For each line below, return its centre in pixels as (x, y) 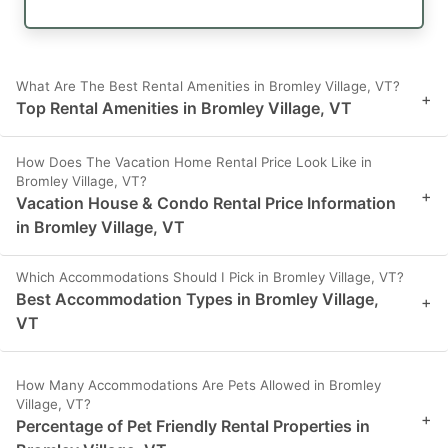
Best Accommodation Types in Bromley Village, (197, 299)
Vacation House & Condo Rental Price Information (206, 203)
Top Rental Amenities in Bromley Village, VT (184, 108)
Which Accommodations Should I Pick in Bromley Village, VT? (210, 277)
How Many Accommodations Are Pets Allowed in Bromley (198, 385)
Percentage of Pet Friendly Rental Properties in (193, 426)
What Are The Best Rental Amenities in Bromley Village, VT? (208, 86)
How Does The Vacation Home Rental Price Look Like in (194, 162)
